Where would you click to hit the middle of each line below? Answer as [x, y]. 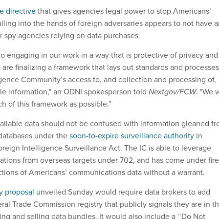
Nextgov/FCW [172, 92]
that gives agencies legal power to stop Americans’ [123, 11]
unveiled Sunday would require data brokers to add [122, 192]
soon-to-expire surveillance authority [133, 136]
